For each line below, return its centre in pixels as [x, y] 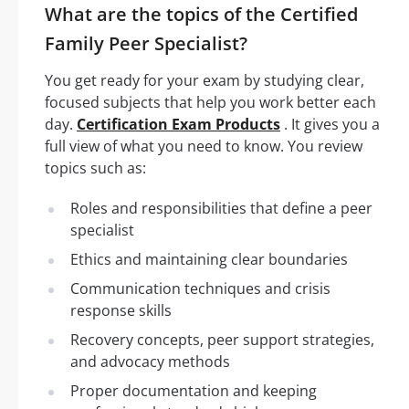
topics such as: [95, 168]
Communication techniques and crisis [200, 288]
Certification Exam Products [178, 124]
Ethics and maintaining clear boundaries [209, 259]
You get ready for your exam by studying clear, [204, 80]
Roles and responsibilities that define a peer [221, 208]
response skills [121, 310]
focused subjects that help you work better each [210, 102]
